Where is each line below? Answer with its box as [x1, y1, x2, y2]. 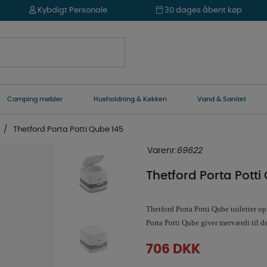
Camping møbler [7, 96, 63, 103]
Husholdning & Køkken [93, 96, 167, 103]
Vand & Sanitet [197, 96, 247, 103]
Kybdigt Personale [35, 7, 107, 14]
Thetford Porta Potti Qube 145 [13, 126, 123, 133]
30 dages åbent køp [162, 7, 242, 14]
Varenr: [147, 147, 176, 155]
